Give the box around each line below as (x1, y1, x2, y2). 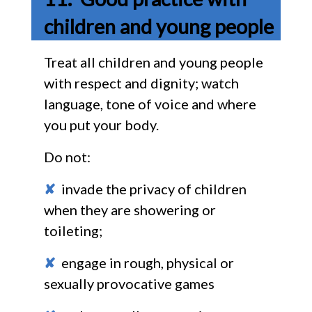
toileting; (43, 221, 102, 239)
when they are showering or (43, 201, 216, 218)
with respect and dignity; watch (43, 74, 239, 91)
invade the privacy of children (55, 180, 247, 197)
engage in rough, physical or (55, 253, 234, 271)
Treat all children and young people (43, 53, 263, 70)
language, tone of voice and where (43, 95, 256, 112)
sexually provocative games (43, 274, 214, 292)
